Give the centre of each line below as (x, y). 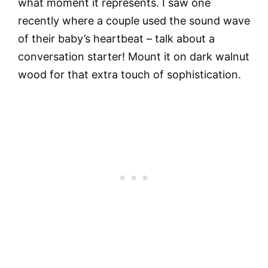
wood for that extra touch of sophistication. (130, 75)
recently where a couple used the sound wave (134, 21)
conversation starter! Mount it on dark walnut (134, 57)
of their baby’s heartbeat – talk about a (116, 39)
